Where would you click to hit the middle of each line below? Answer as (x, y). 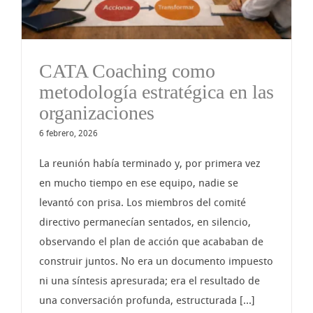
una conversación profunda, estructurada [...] (147, 300)
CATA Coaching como (127, 71)
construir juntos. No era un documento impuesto (156, 261)
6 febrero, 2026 (68, 133)
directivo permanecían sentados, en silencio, (145, 222)
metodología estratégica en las (156, 92)
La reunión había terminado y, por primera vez (150, 163)
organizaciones (97, 112)
